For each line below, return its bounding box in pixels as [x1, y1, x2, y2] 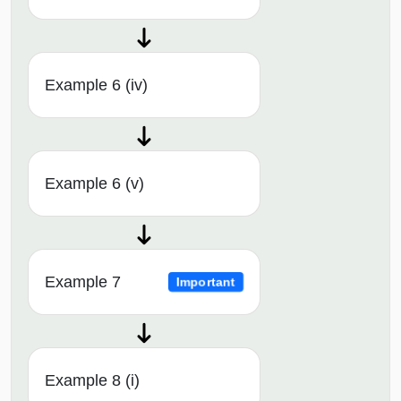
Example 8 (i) [45, 371, 140, 390]
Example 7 [45, 273, 121, 292]
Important [175, 275, 236, 289]
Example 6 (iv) [45, 76, 148, 95]
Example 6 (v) [45, 175, 144, 193]
